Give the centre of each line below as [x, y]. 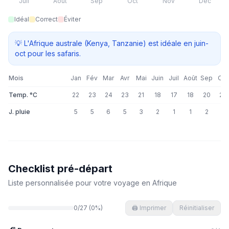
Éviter [72, 19]
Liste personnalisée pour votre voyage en [80, 183]
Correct [47, 19]
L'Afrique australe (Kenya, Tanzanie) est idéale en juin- [116, 43]
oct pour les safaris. [48, 53]
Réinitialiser [197, 208]
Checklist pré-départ [60, 169]
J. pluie [19, 112]
